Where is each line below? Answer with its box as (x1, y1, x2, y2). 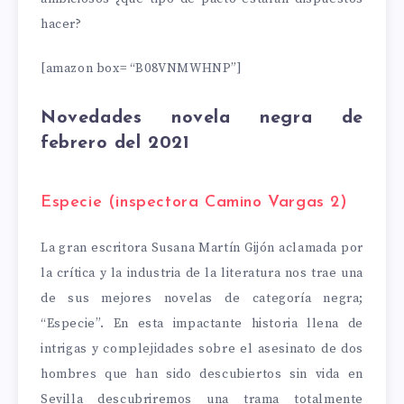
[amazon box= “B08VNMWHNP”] (41, 60, 243, 77)
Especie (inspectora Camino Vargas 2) (41, 194, 348, 212)
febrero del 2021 (41, 133, 190, 152)
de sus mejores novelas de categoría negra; (41, 289, 363, 307)
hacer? (41, 15, 82, 32)
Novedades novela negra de (41, 108, 363, 127)
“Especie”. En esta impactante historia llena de (41, 315, 363, 332)
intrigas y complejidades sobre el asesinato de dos (41, 340, 363, 357)
